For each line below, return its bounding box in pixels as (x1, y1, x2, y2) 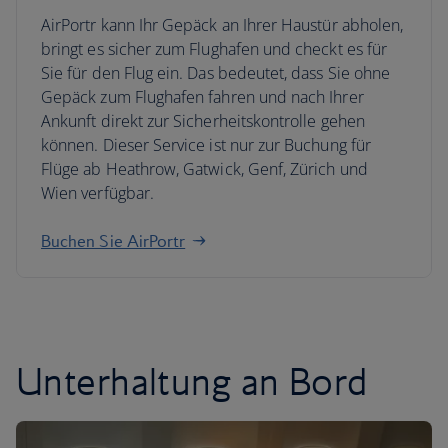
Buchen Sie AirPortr (41, 231, 186, 251)
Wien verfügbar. (41, 182, 154, 204)
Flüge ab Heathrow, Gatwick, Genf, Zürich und (41, 158, 368, 180)
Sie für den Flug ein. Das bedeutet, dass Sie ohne (41, 62, 391, 84)
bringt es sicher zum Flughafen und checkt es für (41, 38, 388, 60)
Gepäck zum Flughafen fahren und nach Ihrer (41, 86, 364, 108)
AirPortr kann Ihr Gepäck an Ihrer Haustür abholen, (41, 14, 404, 36)
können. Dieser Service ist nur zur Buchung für (41, 134, 371, 156)
